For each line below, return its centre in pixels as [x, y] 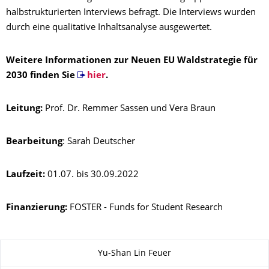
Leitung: [26, 109]
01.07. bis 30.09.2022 [92, 175]
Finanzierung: [37, 208]
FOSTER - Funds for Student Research [145, 208]
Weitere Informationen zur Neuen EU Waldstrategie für [132, 61]
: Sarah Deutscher [99, 142]
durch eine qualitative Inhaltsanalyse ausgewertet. [109, 28]
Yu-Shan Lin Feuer [134, 253]
